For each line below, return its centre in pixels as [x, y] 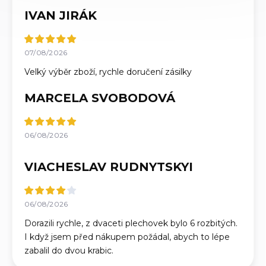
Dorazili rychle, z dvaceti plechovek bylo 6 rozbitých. [131, 224]
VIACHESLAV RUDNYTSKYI [109, 167]
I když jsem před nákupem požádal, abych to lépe [127, 237]
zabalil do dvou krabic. [69, 251]
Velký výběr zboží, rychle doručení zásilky [108, 72]
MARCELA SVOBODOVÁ [100, 98]
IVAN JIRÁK [61, 16]
